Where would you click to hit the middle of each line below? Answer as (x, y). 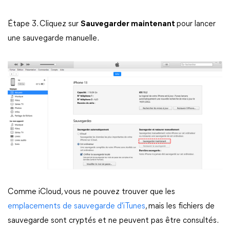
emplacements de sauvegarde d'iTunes (76, 206)
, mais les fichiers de (180, 206)
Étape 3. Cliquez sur (44, 24)
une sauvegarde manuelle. (53, 39)
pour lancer (196, 24)
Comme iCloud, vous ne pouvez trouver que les (91, 192)
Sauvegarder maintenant (129, 24)
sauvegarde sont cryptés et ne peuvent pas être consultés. (113, 221)
